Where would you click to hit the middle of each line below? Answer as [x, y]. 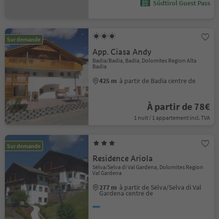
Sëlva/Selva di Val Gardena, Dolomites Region [148, 167]
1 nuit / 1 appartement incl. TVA [172, 118]
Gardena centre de [126, 193]
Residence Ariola [123, 159]
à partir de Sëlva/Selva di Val [161, 187]
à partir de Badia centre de [158, 81]
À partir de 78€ [178, 106]
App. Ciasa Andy [122, 52]
